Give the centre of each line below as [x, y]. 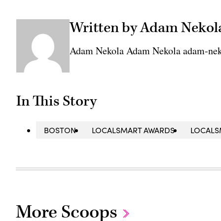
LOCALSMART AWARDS [133, 130]
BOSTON [60, 130]
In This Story [57, 101]
